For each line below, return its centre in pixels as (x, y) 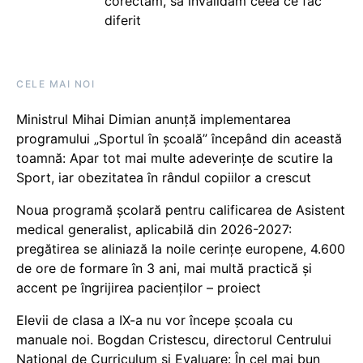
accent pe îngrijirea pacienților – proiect (139, 288)
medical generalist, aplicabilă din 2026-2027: (154, 229)
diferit (122, 20)
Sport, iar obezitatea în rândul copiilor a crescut (164, 177)
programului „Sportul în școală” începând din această (179, 139)
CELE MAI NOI (56, 84)
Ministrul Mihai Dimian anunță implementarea (154, 119)
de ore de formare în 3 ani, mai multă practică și (164, 268)
